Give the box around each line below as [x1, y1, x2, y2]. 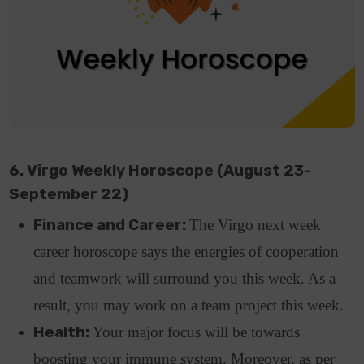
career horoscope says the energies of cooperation [33, 242, 340, 260]
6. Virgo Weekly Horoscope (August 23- [9, 161, 312, 180]
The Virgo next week [189, 215, 322, 233]
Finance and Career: [33, 215, 190, 234]
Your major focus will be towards [93, 323, 301, 340]
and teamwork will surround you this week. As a [33, 269, 336, 287]
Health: [33, 323, 93, 341]
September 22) [9, 184, 132, 203]
